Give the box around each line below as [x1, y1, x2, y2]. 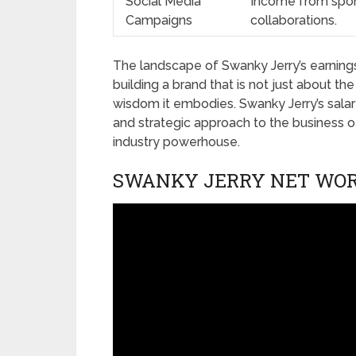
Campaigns [126, 12, 192, 28]
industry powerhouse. [113, 133, 240, 149]
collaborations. [250, 12, 337, 28]
